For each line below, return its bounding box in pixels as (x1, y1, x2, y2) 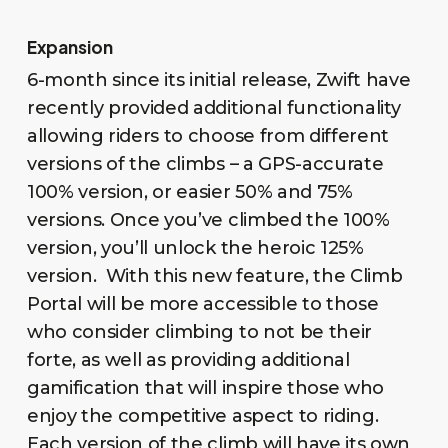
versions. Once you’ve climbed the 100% (26, 208, 390, 231)
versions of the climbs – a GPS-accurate (26, 152, 384, 175)
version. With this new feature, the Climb (26, 264, 403, 287)
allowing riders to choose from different (26, 124, 390, 147)
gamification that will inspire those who (26, 376, 385, 399)
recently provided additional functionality (26, 96, 401, 119)
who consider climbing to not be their (26, 320, 373, 343)
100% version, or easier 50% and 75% (26, 180, 353, 203)
